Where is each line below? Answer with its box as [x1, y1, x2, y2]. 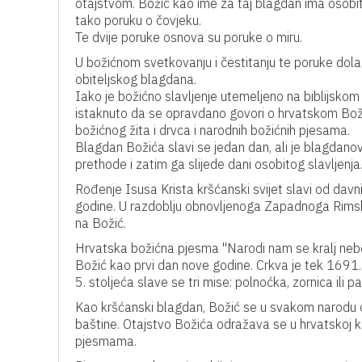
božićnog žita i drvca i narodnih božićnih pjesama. [75, 122, 350, 138]
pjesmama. [75, 333, 137, 349]
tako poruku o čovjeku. [75, 12, 201, 28]
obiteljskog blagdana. [75, 71, 196, 87]
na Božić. [75, 215, 126, 231]
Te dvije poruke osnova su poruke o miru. [75, 29, 302, 45]
